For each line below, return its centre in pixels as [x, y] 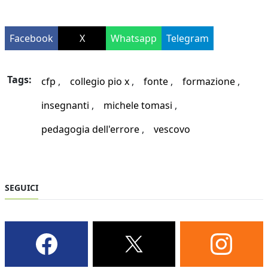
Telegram [188, 39]
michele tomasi [138, 106]
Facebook [32, 39]
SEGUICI [22, 188]
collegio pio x [100, 82]
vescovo [172, 130]
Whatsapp [134, 39]
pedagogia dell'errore [91, 130]
